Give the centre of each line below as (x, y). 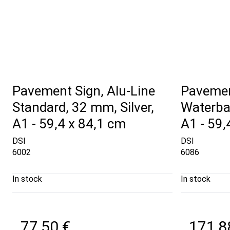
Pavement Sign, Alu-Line (84, 91)
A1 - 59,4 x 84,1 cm (69, 123)
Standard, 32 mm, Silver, (83, 107)
